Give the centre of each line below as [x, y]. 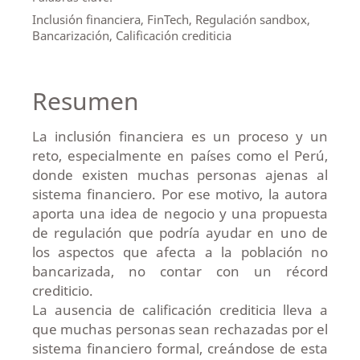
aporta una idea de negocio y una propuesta [180, 214]
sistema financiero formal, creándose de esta [180, 349]
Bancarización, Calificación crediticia [131, 35]
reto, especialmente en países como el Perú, [180, 156]
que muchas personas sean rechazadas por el [180, 329]
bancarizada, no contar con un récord [180, 272]
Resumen [85, 101]
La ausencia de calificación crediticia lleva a [180, 310]
